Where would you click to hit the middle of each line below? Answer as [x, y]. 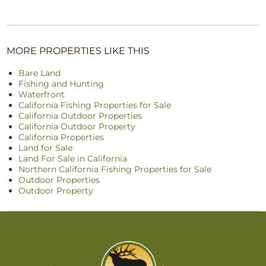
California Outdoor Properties [80, 116]
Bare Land [40, 73]
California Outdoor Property [77, 127]
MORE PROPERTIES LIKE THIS [78, 51]
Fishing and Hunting [61, 84]
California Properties [61, 137]
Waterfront [42, 95]
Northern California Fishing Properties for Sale [115, 170]
